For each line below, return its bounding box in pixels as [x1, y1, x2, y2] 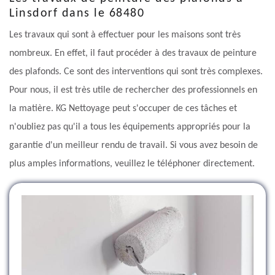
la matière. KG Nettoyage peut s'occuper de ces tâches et [9, 104, 237, 114]
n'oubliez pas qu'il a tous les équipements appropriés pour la [9, 122, 250, 133]
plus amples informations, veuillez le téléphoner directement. [9, 159, 255, 169]
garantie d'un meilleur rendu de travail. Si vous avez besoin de [9, 141, 258, 151]
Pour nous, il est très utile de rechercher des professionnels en [9, 85, 257, 96]
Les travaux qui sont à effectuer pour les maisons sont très [9, 30, 241, 41]
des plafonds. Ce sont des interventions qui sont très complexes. [9, 67, 263, 77]
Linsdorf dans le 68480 [9, 7, 144, 20]
